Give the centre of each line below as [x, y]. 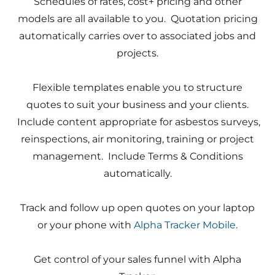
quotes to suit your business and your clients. [137, 105]
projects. [137, 53]
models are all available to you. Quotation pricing [137, 19]
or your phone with [86, 225]
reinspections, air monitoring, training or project [137, 139]
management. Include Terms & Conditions [137, 156]
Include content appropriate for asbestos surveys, [137, 122]
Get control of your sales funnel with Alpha [137, 259]
